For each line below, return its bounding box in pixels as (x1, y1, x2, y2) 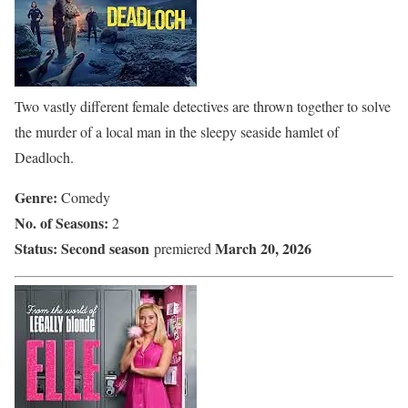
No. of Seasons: (15, 212, 108, 234)
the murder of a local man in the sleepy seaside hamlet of (15, 122, 339, 142)
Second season (61, 238, 149, 260)
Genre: (15, 187, 61, 209)
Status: (15, 238, 57, 260)
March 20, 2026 (215, 238, 311, 260)
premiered (149, 239, 215, 259)
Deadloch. (15, 148, 74, 168)
